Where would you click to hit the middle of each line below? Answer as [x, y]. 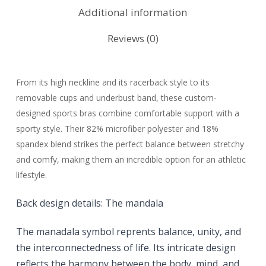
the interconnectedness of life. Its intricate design [126, 248]
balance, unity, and [199, 232]
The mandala [134, 203]
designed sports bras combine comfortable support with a [127, 113]
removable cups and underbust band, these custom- [116, 98]
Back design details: [60, 203]
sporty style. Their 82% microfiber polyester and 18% [117, 129]
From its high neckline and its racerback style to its [113, 83]
